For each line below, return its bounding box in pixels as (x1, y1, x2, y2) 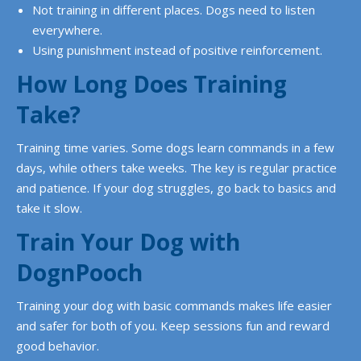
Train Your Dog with (16, 226, 240, 257)
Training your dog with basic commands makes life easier (16, 297, 332, 313)
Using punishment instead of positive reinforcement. (32, 42, 322, 58)
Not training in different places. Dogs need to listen (32, 2, 315, 18)
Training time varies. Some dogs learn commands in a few (16, 139, 334, 156)
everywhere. (32, 22, 102, 38)
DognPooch (16, 257, 143, 288)
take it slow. (16, 200, 82, 216)
